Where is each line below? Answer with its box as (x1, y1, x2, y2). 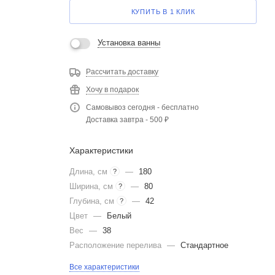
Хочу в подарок (86, 85, 139, 94)
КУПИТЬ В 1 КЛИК (131, 8, 195, 15)
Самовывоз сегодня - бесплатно (86, 103, 199, 112)
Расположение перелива (69, 240, 164, 250)
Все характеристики (69, 262, 139, 271)
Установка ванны (98, 37, 160, 47)
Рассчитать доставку (86, 67, 158, 76)
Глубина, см (69, 196, 117, 206)
